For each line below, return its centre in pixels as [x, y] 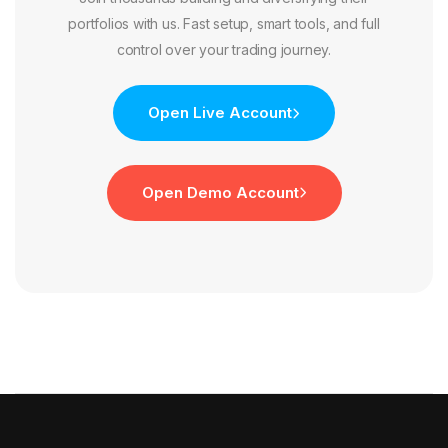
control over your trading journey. [224, 50]
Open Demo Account [220, 193]
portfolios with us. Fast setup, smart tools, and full [224, 24]
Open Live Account [220, 113]
